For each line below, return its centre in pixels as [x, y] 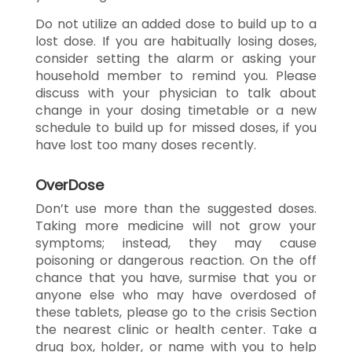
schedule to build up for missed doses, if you [176, 127]
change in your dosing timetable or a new [176, 110]
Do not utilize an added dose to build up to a [176, 24]
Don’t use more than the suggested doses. [176, 208]
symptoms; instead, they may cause [176, 243]
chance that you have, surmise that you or [176, 277]
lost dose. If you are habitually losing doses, [176, 41]
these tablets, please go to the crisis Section [176, 312]
